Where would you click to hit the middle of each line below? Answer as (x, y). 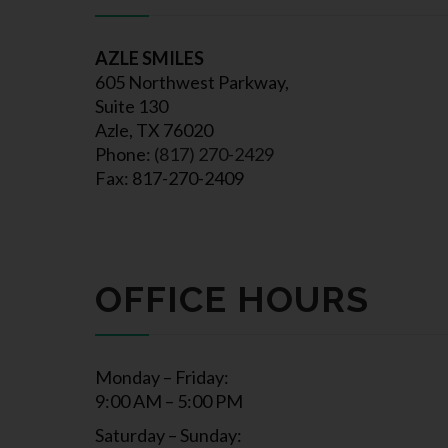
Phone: (124, 154)
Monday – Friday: (161, 377)
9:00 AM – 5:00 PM (168, 401)
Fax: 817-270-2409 (169, 178)
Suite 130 (131, 106)
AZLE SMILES (149, 58)
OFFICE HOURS (231, 299)
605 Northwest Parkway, (191, 82)
